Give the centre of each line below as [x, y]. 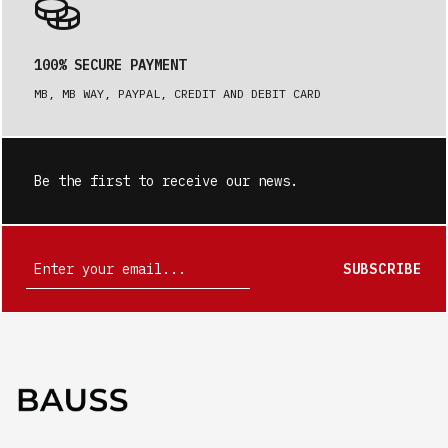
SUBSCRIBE [382, 269]
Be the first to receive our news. [166, 181]
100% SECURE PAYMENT [110, 65]
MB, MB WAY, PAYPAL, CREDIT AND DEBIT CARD [177, 93]
